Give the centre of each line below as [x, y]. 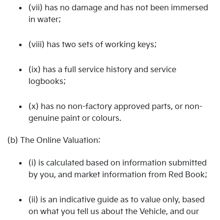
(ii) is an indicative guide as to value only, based [117, 200]
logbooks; [47, 82]
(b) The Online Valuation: [54, 141]
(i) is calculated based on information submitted [118, 163]
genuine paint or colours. [75, 118]
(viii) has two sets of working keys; [93, 45]
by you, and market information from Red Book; [118, 175]
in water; [45, 20]
